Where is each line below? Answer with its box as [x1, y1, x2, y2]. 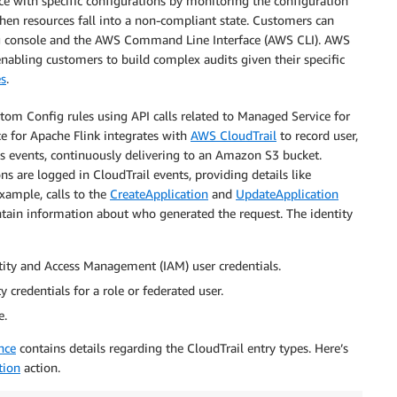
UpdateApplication [236, 186, 339, 202]
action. [20, 360, 60, 376]
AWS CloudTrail [191, 128, 276, 144]
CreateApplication [110, 186, 208, 202]
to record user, [276, 128, 358, 144]
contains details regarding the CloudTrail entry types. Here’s [16, 340, 348, 356]
